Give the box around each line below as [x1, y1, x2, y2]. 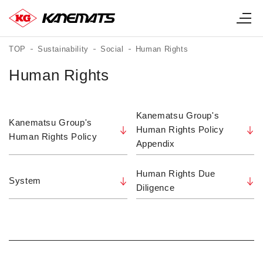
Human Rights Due [136, 168, 215, 179]
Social [100, 45, 124, 54]
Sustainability [37, 45, 89, 54]
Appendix [136, 139, 175, 149]
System [9, 176, 41, 186]
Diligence [136, 183, 175, 193]
